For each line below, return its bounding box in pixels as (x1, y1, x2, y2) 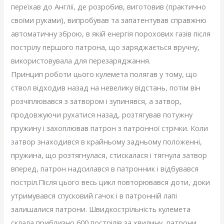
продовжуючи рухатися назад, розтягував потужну (11, 109, 193, 119)
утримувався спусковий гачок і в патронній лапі (11, 190, 177, 200)
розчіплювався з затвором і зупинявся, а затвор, (11, 96, 182, 106)
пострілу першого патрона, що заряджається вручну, (11, 42, 200, 52)
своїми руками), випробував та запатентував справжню (11, 15, 207, 25)
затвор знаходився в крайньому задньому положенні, (11, 136, 202, 146)
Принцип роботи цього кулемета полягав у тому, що (11, 69, 197, 79)
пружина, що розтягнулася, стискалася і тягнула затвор (11, 150, 207, 160)
